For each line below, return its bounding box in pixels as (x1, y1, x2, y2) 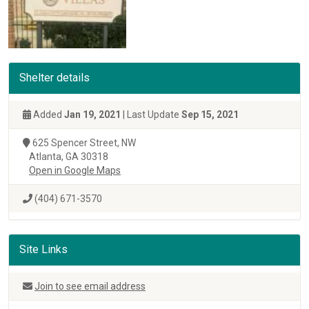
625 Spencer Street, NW (30, 137, 136, 148)
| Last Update (121, 109, 181, 120)
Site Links (19, 243, 68, 256)
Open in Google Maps (29, 165, 121, 176)
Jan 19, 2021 (64, 109, 121, 120)
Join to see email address (34, 281, 146, 292)
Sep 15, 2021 (181, 109, 239, 120)
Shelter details (19, 71, 90, 84)
